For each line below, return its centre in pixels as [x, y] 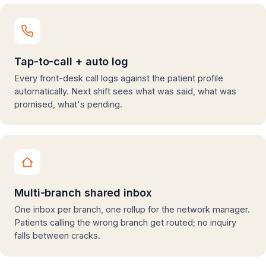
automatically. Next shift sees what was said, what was [125, 91]
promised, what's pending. [68, 104]
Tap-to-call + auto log [72, 61]
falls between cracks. [57, 235]
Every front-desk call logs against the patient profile [119, 78]
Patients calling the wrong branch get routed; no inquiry [125, 222]
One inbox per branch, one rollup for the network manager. [132, 209]
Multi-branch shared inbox [83, 193]
